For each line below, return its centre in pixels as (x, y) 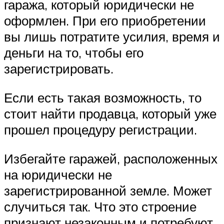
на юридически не (58, 174)
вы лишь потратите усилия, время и (112, 37)
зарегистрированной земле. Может (108, 190)
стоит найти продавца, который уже (110, 114)
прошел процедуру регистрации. (100, 130)
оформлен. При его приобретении (105, 21)
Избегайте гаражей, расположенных (111, 158)
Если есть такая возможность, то (103, 98)
